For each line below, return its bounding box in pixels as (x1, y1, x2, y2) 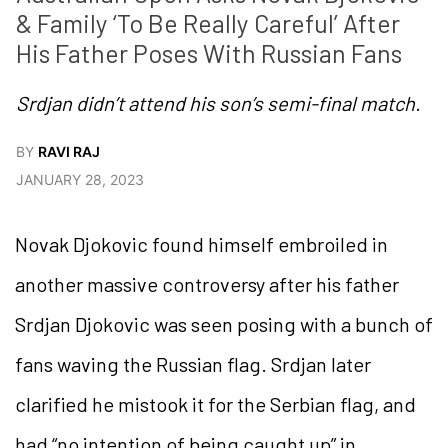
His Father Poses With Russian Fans (16, 38, 402, 69)
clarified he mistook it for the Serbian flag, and (15, 392, 416, 417)
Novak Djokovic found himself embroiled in (15, 232, 388, 257)
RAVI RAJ (38, 143, 100, 161)
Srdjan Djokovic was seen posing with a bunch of (15, 312, 433, 337)
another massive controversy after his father (15, 272, 399, 297)
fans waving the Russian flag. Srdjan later (15, 352, 371, 377)
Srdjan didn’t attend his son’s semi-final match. (16, 91, 421, 116)
